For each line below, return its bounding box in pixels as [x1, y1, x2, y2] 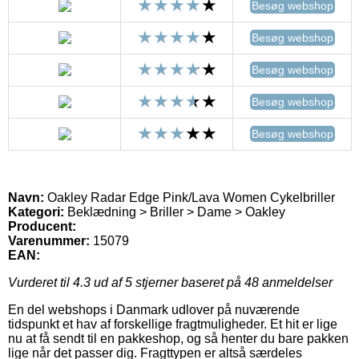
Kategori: [8, 205, 64, 220]
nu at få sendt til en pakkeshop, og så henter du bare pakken [8, 332, 349, 346]
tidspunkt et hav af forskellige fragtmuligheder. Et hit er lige [8, 317, 337, 332]
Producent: [8, 220, 76, 234]
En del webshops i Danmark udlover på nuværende [8, 303, 300, 317]
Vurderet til [8, 276, 73, 290]
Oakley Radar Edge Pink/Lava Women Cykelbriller [44, 191, 335, 205]
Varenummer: [8, 234, 90, 248]
